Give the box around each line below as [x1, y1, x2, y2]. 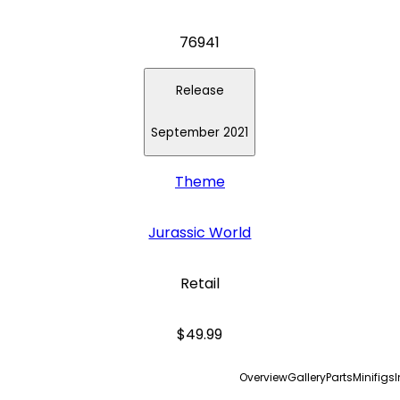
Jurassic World [148, 222, 252, 244]
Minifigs [353, 370, 396, 386]
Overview [239, 370, 288, 386]
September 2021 [151, 124, 249, 142]
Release [175, 82, 224, 100]
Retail [179, 273, 220, 295]
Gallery [287, 370, 327, 386]
